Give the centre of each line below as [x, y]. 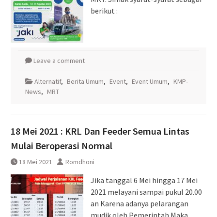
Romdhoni [80, 162]
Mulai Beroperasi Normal [61, 145]
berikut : [105, 10]
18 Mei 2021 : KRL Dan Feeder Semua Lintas [100, 131]
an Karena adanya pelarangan [139, 203]
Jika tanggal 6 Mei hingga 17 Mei [144, 180]
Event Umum [149, 81]
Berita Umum [85, 81]
